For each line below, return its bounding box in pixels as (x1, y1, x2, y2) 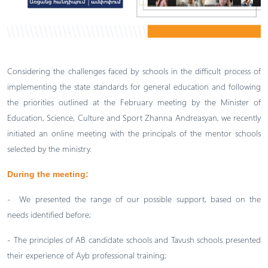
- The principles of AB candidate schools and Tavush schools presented (7, 234, 261, 245)
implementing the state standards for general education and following (7, 81, 261, 92)
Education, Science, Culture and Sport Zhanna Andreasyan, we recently (7, 112, 261, 123)
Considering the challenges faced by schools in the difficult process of (7, 65, 261, 77)
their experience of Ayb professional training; (7, 249, 166, 261)
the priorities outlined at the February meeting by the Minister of (7, 96, 261, 108)
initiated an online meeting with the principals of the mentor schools (7, 127, 261, 139)
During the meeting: (7, 169, 89, 179)
